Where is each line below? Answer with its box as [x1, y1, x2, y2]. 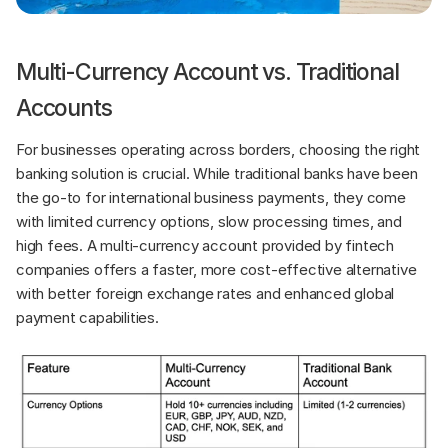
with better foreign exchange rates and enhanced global [16, 284, 395, 304]
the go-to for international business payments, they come [16, 188, 406, 208]
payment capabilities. [16, 308, 159, 328]
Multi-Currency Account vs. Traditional [16, 58, 399, 87]
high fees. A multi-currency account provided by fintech [16, 236, 394, 256]
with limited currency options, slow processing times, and [16, 212, 402, 232]
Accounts [16, 94, 112, 123]
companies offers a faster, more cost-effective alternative [16, 260, 417, 280]
